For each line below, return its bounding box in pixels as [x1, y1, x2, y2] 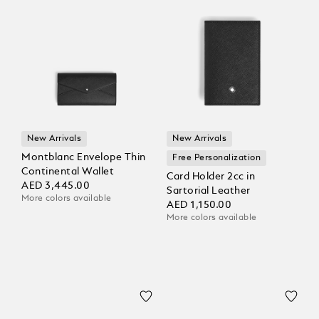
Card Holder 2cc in [167, 172, 255, 182]
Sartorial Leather [167, 186, 251, 197]
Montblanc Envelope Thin [21, 152, 146, 163]
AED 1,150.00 [167, 200, 232, 211]
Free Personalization [172, 154, 261, 163]
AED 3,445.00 [21, 181, 90, 192]
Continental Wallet [21, 167, 114, 177]
